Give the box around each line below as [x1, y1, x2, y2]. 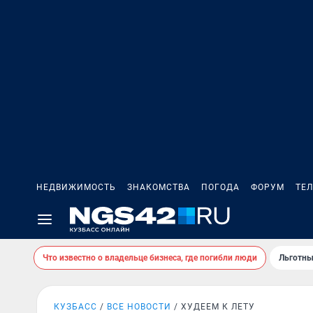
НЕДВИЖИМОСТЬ [36, 182, 116, 192]
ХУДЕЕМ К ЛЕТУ [181, 302, 255, 312]
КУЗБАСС [54, 302, 97, 312]
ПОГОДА [201, 182, 240, 192]
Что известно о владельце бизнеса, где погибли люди [43, 253, 257, 263]
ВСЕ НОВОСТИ [107, 302, 171, 312]
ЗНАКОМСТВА [127, 182, 190, 192]
